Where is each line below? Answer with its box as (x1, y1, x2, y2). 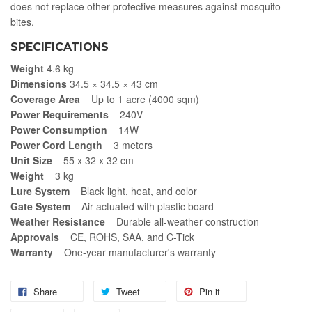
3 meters (114, 137, 153, 152)
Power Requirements (10, 107, 120, 121)
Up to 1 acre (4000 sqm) (91, 91, 199, 106)
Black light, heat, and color (81, 183, 197, 198)
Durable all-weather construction (116, 214, 259, 228)
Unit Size (10, 153, 63, 167)
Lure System (10, 183, 81, 198)
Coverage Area (10, 91, 91, 106)
